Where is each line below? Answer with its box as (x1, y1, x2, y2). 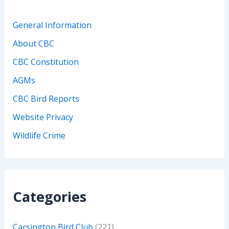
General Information (12, 19, 91, 31)
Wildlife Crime (12, 130, 65, 141)
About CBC (12, 38, 54, 49)
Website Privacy (12, 111, 73, 123)
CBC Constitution (12, 56, 79, 67)
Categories (12, 187, 86, 206)
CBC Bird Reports (12, 93, 79, 104)
